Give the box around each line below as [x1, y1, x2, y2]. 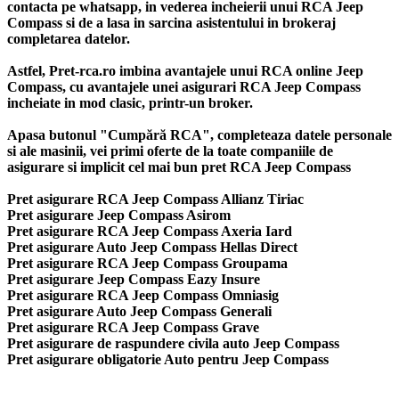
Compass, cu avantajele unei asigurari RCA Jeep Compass [7, 78, 361, 94]
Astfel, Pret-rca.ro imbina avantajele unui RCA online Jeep [7, 62, 363, 78]
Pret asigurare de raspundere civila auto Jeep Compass [7, 335, 339, 351]
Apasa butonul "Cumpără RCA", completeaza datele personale [7, 126, 392, 142]
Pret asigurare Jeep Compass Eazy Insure [7, 271, 260, 287]
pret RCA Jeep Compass [201, 159, 351, 175]
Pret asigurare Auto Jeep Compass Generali [7, 303, 272, 319]
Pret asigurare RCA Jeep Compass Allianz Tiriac [7, 191, 304, 207]
